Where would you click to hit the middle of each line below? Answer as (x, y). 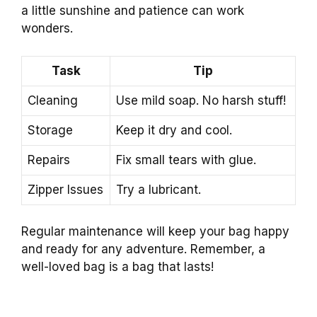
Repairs (49, 160)
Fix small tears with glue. (186, 160)
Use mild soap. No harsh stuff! (201, 100)
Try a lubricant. (158, 189)
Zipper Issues (65, 189)
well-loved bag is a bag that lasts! (117, 267)
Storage (50, 130)
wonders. (47, 29)
